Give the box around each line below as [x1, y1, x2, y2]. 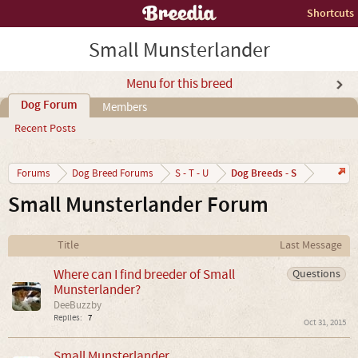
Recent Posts [14, 121, 76, 136]
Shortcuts [307, 6, 354, 21]
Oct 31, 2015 [304, 317, 346, 328]
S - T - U [175, 167, 209, 180]
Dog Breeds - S [231, 166, 296, 181]
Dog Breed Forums [72, 167, 153, 180]
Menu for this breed [125, 75, 233, 93]
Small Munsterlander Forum [8, 191, 268, 220]
